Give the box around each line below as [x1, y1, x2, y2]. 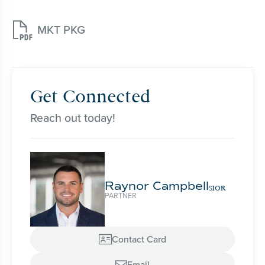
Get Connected [30, 85, 151, 108]
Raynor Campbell [105, 178, 209, 193]
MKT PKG [37, 21, 85, 38]
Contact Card [112, 232, 166, 245]
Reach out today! [30, 109, 116, 127]
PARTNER [105, 189, 137, 201]
